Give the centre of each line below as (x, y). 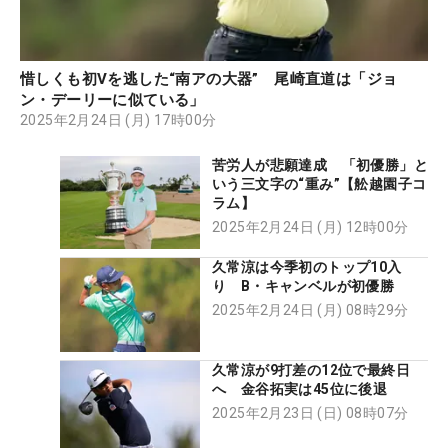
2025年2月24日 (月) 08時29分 (310, 310)
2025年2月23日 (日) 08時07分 (310, 412)
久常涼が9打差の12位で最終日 (311, 369)
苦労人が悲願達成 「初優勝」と (320, 165)
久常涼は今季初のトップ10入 (307, 267)
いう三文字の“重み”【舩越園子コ (319, 184)
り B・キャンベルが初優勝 (303, 286)
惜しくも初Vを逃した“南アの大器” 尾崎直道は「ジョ (209, 79)
